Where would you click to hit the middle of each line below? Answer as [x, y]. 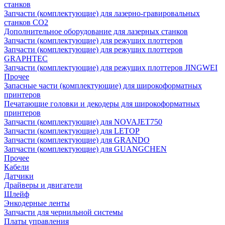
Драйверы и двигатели [43, 185]
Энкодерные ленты [37, 203]
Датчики [19, 176]
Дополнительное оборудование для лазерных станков [96, 31]
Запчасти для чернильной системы [64, 212]
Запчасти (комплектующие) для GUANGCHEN [85, 149]
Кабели [17, 167]
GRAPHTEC [26, 58]
